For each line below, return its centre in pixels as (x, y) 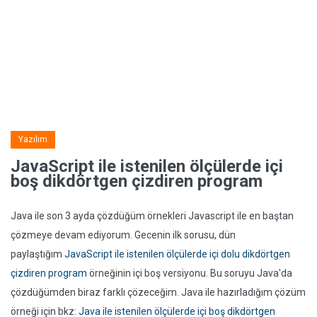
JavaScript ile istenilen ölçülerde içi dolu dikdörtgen (177, 254)
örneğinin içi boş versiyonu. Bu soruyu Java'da (190, 273)
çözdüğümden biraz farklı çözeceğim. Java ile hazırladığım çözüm (158, 292)
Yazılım (33, 139)
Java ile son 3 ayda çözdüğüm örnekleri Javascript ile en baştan (152, 216)
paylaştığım (38, 254)
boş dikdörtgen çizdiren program (137, 181)
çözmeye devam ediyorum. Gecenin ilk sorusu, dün (123, 235)
